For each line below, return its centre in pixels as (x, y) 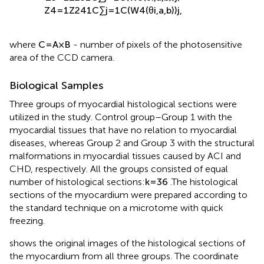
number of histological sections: (77, 190)
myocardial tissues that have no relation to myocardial (123, 138)
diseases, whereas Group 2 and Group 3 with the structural (132, 151)
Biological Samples (56, 93)
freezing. (27, 229)
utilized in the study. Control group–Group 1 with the (121, 125)
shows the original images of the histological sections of (127, 251)
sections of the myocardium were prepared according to (128, 203)
